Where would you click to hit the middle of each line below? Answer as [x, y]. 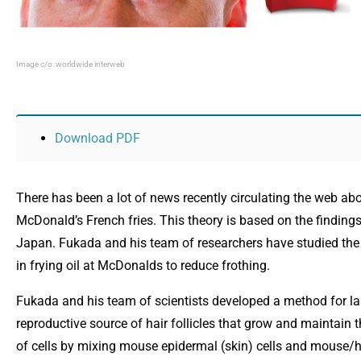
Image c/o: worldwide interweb [71, 64]
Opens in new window [201, 138]
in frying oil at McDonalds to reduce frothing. [143, 266]
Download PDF [98, 139]
